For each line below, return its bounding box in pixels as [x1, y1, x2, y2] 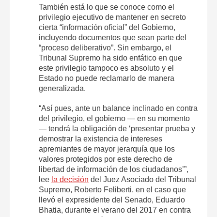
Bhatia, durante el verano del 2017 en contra [39, 205, 191, 214]
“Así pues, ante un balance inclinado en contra [39, 104, 198, 112]
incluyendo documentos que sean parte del [39, 33, 186, 42]
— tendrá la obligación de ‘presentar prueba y [39, 124, 195, 133]
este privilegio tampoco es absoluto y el [39, 63, 174, 72]
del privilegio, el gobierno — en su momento [39, 114, 190, 123]
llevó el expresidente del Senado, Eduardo [39, 195, 185, 204]
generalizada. [39, 84, 86, 93]
